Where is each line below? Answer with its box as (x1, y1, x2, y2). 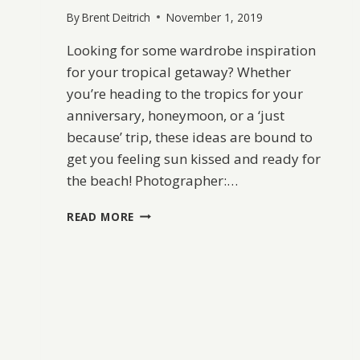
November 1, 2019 (166, 9, 264, 25)
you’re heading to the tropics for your (67, 84, 303, 103)
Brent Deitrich (82, 9, 151, 25)
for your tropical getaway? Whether (67, 62, 291, 81)
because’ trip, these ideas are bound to (67, 127, 313, 146)
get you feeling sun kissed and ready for (67, 149, 321, 168)
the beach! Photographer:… (67, 170, 238, 190)
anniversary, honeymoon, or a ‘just (67, 105, 284, 125)
